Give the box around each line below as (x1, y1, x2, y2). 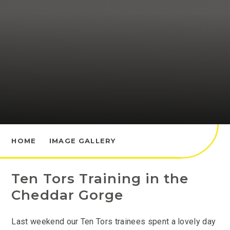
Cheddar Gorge (11, 186, 123, 203)
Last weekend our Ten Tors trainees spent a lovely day (11, 217, 216, 227)
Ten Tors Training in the (11, 170, 189, 187)
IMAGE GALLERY (49, 136, 116, 145)
